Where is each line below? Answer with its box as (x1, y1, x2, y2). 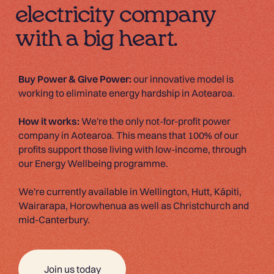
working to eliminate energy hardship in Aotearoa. (18, 86, 235, 99)
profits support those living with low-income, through (18, 143, 246, 155)
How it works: (18, 114, 81, 127)
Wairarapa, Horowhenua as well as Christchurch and (18, 199, 249, 212)
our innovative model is (131, 72, 234, 85)
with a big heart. (15, 28, 177, 50)
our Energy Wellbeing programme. (18, 157, 168, 169)
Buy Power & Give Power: (18, 72, 131, 85)
